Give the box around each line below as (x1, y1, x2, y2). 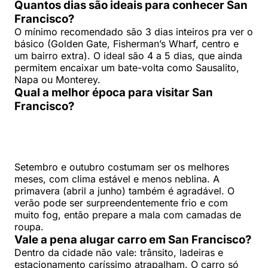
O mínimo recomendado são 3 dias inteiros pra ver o (14, 26, 253, 38)
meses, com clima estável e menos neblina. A (14, 173, 220, 185)
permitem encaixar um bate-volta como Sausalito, (14, 62, 239, 74)
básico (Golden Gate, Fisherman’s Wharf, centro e (14, 38, 239, 50)
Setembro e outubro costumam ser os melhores (14, 161, 229, 173)
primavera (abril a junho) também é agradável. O (14, 185, 234, 197)
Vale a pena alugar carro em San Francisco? (14, 233, 251, 247)
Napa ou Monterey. (14, 74, 100, 86)
